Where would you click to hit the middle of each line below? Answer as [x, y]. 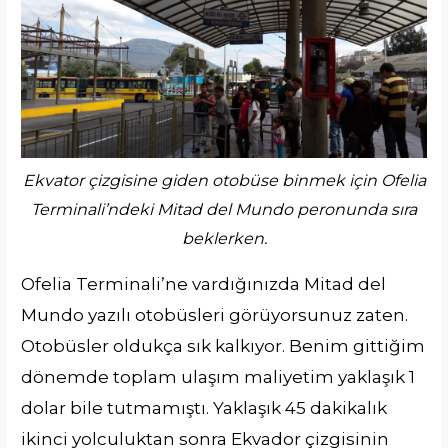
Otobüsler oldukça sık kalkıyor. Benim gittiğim [223, 345]
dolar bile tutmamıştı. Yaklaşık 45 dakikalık [204, 407]
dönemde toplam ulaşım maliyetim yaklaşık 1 [218, 376]
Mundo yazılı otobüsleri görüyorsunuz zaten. [215, 314]
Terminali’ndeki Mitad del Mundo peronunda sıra [224, 209]
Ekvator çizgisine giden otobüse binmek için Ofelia [224, 180]
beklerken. [224, 238]
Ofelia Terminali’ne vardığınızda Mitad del [204, 283]
